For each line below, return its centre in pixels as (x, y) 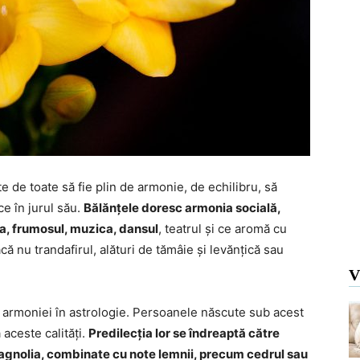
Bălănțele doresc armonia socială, (182, 208)
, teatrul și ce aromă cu (223, 229)
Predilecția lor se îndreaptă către (184, 333)
